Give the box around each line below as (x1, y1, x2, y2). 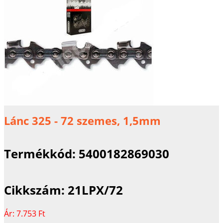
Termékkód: (4, 145, 79, 162)
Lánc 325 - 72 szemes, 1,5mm (4, 113, 161, 128)
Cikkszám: (4, 181, 68, 198)
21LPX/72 (68, 181, 123, 198)
